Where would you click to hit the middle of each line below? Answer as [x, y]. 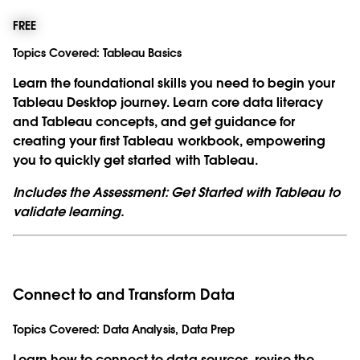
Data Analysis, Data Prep [167, 329]
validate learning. [70, 211]
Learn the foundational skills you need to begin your [174, 83]
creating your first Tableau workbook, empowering [169, 141]
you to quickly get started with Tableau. [135, 160]
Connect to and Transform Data [124, 294]
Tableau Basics [141, 53]
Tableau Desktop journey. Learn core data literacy [168, 102]
